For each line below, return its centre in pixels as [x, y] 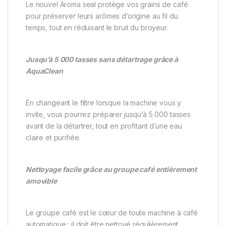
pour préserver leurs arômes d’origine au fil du [102, 16]
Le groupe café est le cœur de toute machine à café [112, 213]
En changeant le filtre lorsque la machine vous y [104, 103]
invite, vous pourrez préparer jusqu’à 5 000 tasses [108, 115]
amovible [41, 181]
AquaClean [44, 71]
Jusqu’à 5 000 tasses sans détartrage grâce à [102, 60]
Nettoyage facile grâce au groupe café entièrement [111, 169]
